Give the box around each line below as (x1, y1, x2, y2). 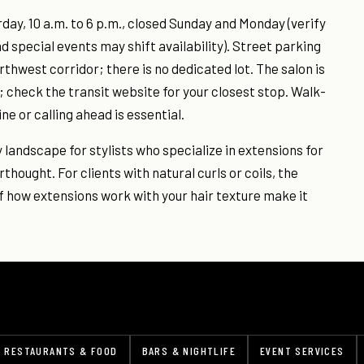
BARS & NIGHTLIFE (141, 344, 236, 357)
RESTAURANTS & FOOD (4, 344, 118, 357)
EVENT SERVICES (260, 344, 344, 357)
